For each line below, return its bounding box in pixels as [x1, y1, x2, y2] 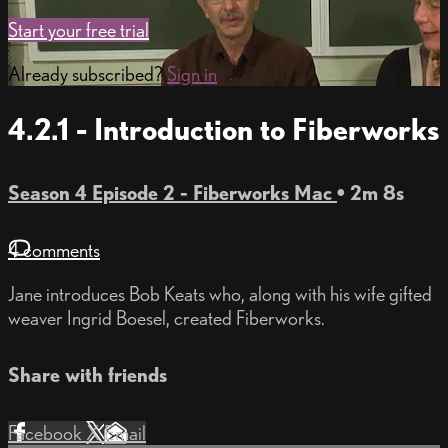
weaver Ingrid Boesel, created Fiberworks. [8, 306, 325, 331]
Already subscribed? [8, 62, 167, 87]
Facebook [8, 420, 86, 445]
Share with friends [8, 363, 167, 388]
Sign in [167, 62, 217, 87]
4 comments [8, 238, 100, 263]
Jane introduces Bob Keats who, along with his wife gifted [8, 282, 432, 307]
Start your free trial [8, 18, 149, 43]
